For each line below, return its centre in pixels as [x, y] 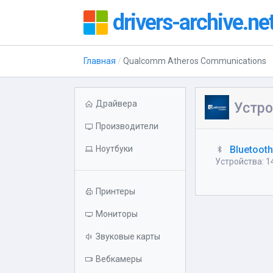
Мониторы [117, 214]
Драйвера [116, 104]
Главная [100, 61]
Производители [127, 126]
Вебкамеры [119, 259]
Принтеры [115, 191]
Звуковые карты [128, 236]
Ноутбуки [114, 149]
